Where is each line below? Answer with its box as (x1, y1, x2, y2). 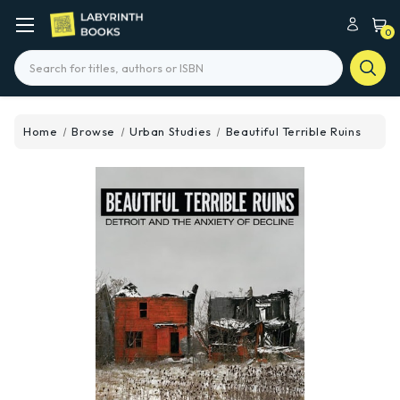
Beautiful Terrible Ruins (225, 124, 362, 138)
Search (14, 51, 58, 67)
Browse (71, 124, 116, 138)
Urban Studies (129, 124, 212, 138)
